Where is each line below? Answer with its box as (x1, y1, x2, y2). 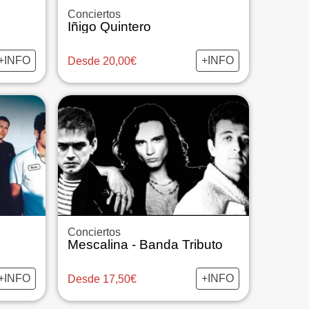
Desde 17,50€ (67, 272, 137, 285)
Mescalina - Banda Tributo (67, 237, 223, 252)
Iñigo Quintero (67, 19, 151, 34)
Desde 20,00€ (67, 54, 137, 67)
